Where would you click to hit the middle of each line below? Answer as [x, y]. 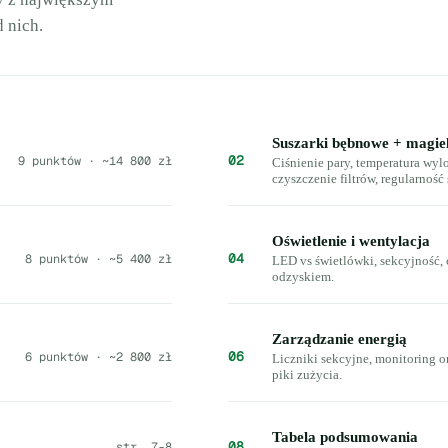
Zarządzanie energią [339, 339]
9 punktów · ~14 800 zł [95, 160]
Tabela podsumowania [345, 437]
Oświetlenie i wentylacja [351, 241]
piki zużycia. [307, 374]
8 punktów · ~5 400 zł [98, 258]
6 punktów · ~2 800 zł [98, 356]
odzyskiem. [303, 276]
